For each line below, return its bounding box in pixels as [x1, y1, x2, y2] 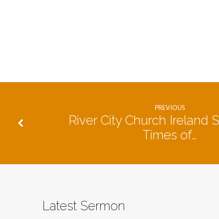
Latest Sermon [43, 198, 125, 213]
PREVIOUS [155, 103, 185, 111]
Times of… [143, 128, 197, 143]
